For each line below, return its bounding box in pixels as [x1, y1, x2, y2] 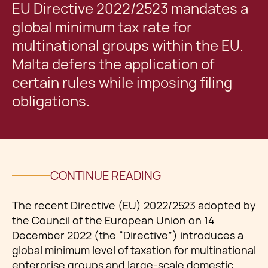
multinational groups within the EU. [12, 36, 243, 55]
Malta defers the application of [12, 55, 215, 74]
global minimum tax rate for [12, 18, 192, 36]
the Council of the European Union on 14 [12, 214, 215, 227]
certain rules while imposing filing [12, 74, 232, 92]
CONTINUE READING [50, 168, 161, 184]
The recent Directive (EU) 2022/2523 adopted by [12, 199, 255, 212]
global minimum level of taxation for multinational [12, 243, 256, 257]
